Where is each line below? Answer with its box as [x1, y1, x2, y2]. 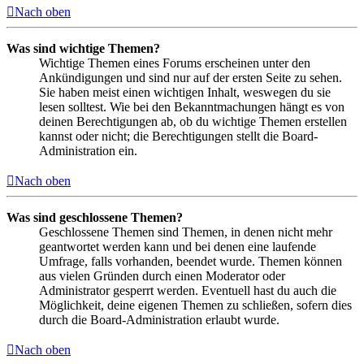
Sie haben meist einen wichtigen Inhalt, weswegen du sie [39, 85, 331, 100]
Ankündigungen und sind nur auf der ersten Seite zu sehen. [39, 71, 342, 85]
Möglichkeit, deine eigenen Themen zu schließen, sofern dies [39, 298, 352, 313]
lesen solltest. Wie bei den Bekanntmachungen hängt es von [39, 100, 344, 115]
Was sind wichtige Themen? [6, 41, 160, 56]
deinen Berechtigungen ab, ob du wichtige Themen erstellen [39, 115, 347, 129]
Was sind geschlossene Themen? [6, 210, 183, 225]
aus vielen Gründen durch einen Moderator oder [39, 269, 285, 284]
